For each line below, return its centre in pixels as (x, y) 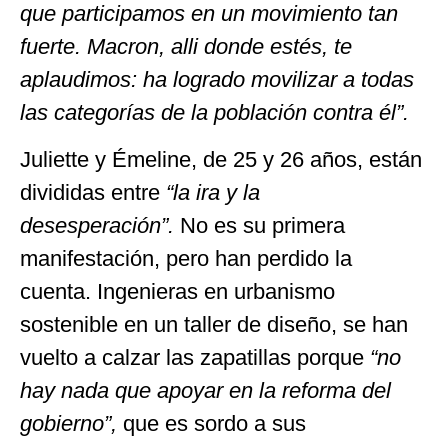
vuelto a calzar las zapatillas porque (195, 358)
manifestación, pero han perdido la (186, 259)
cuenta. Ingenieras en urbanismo (177, 292)
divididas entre (93, 193)
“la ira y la (213, 193)
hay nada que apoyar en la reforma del (205, 391)
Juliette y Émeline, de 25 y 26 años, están (221, 160)
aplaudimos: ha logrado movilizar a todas (217, 80)
